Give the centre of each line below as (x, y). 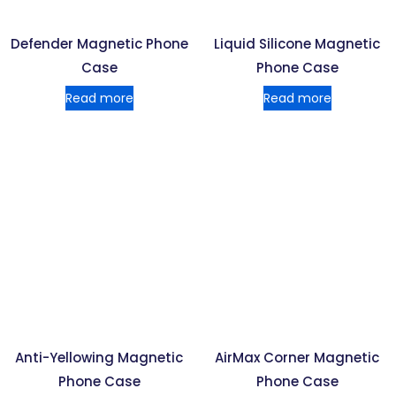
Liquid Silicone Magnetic (297, 43)
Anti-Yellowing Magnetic (99, 357)
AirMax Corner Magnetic (297, 357)
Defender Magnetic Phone (99, 43)
